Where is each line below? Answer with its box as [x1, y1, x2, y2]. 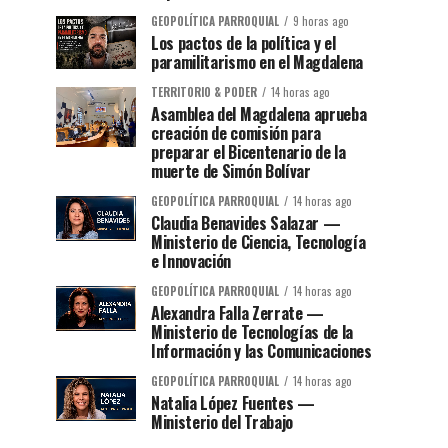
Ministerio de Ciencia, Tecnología [151, 230, 366, 255]
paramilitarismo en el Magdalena [151, 50, 364, 75]
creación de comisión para [151, 121, 321, 146]
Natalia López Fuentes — [151, 391, 315, 416]
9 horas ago [293, 13, 349, 30]
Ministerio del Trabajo [151, 410, 293, 435]
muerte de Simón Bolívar [151, 159, 311, 184]
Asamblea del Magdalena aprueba [151, 102, 367, 127]
